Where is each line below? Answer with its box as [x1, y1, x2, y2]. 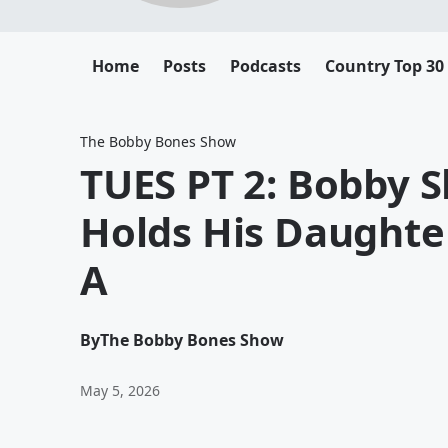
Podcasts [230, 55, 301, 77]
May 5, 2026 [80, 381, 160, 400]
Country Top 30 [325, 55, 444, 77]
